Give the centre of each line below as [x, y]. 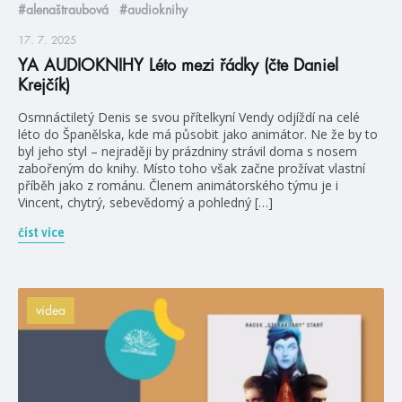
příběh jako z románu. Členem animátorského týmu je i [178, 186]
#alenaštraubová [63, 10]
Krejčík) [44, 86]
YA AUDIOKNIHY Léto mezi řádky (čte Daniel [178, 66]
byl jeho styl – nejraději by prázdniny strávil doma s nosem [188, 152]
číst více [41, 233]
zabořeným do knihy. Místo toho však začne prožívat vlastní [192, 169]
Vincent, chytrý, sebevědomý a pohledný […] [145, 203]
